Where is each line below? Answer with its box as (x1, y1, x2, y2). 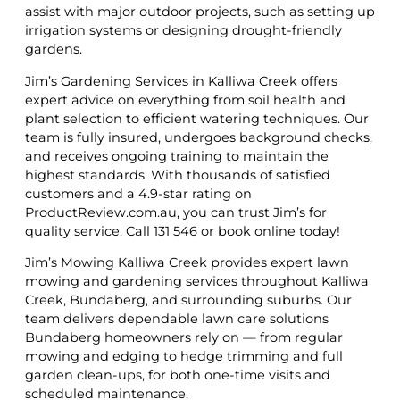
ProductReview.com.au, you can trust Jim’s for (25, 204, 327, 221)
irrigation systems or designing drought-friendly (25, 22, 342, 39)
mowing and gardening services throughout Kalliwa (25, 273, 369, 290)
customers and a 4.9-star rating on (25, 185, 252, 202)
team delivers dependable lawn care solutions (25, 311, 329, 328)
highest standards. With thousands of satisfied (25, 166, 330, 183)
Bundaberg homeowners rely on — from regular (25, 329, 343, 346)
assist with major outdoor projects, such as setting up (25, 4, 375, 21)
